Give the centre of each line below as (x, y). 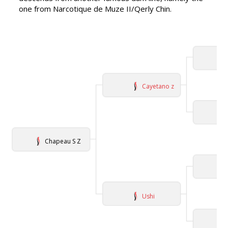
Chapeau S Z (63, 141)
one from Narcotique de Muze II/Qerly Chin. (95, 9)
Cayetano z (158, 87)
